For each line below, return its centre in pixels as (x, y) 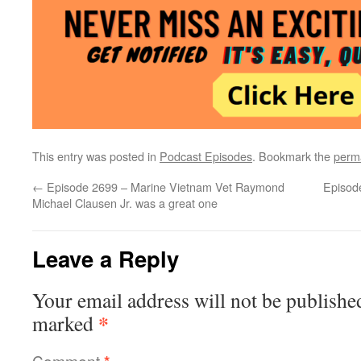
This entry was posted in (96, 156)
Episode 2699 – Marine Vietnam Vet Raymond (164, 187)
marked (65, 323)
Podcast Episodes (206, 156)
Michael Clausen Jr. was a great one (125, 203)
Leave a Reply (106, 258)
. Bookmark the (293, 156)
